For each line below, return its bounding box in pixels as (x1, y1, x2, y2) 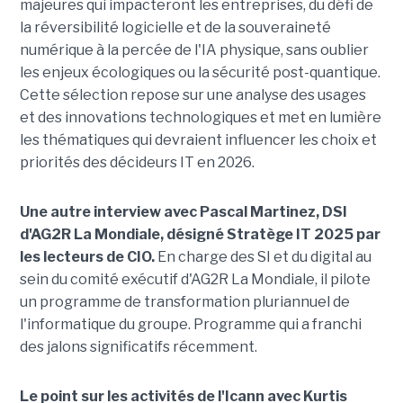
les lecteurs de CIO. (19, 248, 155, 266)
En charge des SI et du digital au (154, 248, 372, 266)
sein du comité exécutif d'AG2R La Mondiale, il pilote (19, 271, 371, 289)
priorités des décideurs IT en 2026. (19, 154, 255, 172)
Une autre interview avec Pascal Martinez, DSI (19, 203, 347, 221)
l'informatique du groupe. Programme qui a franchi (19, 316, 362, 334)
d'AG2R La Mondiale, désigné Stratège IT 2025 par (19, 226, 381, 244)
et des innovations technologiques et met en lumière (19, 109, 381, 127)
